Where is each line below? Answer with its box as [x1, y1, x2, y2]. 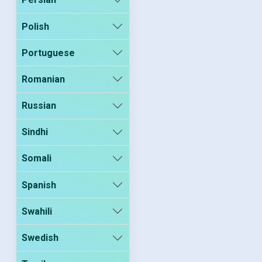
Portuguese [22, 47, 75, 58]
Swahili [22, 205, 53, 217]
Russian [22, 100, 57, 112]
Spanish [22, 179, 57, 191]
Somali [22, 153, 52, 164]
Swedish [22, 232, 59, 244]
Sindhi [22, 126, 49, 138]
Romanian [22, 73, 65, 85]
